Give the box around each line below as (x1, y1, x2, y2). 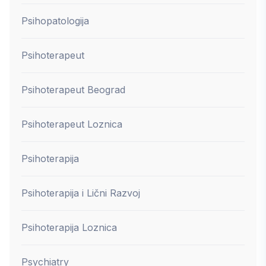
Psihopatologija (21, 14, 89, 27)
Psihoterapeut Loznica (21, 118, 122, 130)
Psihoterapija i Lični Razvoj (21, 186, 140, 199)
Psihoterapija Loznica (21, 221, 117, 233)
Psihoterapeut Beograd (21, 83, 125, 96)
